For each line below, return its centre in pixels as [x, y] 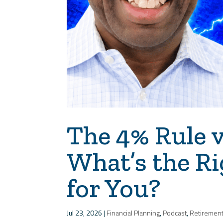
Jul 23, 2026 [85, 213]
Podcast [175, 213]
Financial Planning [133, 213]
